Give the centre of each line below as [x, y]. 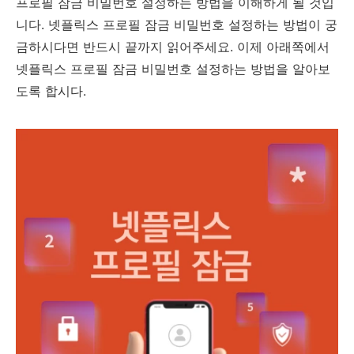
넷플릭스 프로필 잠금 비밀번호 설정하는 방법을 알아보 [173, 69]
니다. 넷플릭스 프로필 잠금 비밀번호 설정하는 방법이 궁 [177, 24]
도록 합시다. [51, 91]
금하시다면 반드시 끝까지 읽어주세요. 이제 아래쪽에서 [173, 47]
